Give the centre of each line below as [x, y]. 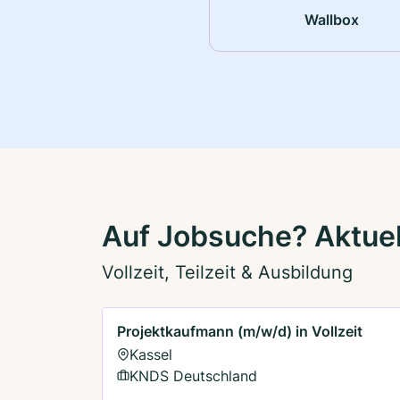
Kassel [151, 354]
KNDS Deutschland [193, 375]
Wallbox [332, 19]
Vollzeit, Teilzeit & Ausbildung [227, 272]
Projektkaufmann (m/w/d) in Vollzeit [240, 331]
